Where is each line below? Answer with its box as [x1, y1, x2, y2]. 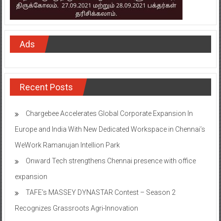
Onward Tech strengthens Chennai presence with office [25, 156, 196, 165]
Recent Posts [19, 81, 73, 92]
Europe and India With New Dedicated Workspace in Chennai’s [14, 125, 205, 133]
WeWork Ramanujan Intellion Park [14, 141, 120, 149]
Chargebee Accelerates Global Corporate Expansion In [25, 109, 193, 117]
